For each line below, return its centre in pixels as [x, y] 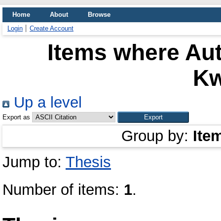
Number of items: [63, 190]
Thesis [88, 162]
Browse [99, 15]
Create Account [52, 28]
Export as [16, 117]
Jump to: [34, 162]
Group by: [157, 136]
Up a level [46, 102]
